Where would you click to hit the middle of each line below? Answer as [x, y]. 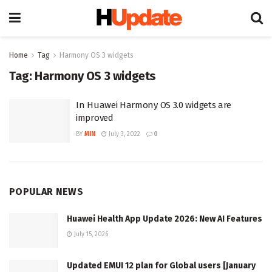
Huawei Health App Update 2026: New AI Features [165, 219]
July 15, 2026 [90, 234]
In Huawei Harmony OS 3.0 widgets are [154, 105]
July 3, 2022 [124, 134]
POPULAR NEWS [46, 191]
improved [95, 118]
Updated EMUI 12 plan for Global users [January [161, 265]
